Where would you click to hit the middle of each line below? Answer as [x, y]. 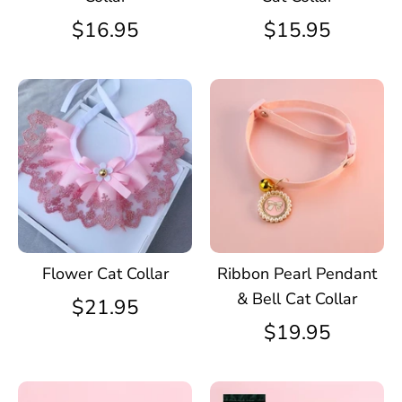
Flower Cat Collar [105, 273]
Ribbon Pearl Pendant [297, 273]
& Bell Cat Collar [297, 298]
